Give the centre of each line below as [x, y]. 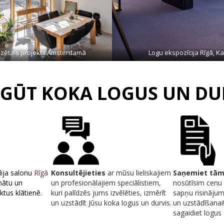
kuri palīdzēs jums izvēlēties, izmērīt [109, 193]
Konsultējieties [79, 173]
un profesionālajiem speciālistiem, [106, 183]
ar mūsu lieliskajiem [139, 173]
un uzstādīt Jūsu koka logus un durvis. [111, 203]
